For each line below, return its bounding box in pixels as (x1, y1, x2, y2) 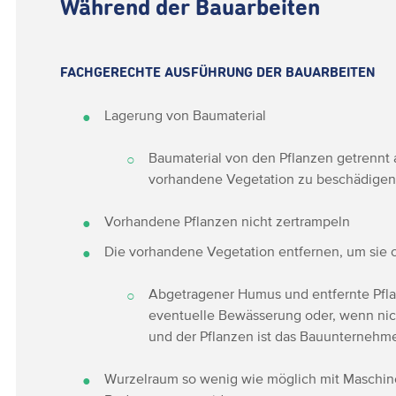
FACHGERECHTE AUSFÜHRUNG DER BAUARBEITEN (60, 65, 376, 80)
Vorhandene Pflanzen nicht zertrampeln (104, 213, 351, 229)
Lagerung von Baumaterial (104, 107, 267, 123)
